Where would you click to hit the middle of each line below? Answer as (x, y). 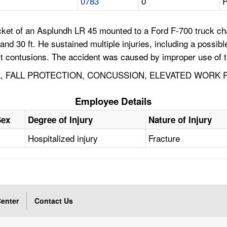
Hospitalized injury (63, 138)
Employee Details (113, 101)
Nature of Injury (180, 120)
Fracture (164, 138)
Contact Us (54, 201)
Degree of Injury (61, 120)
